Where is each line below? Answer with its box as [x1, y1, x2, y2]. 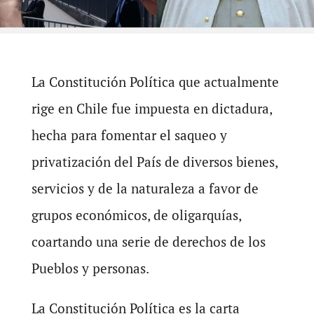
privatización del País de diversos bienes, [31, 153, 278, 170]
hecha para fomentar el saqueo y [31, 126, 227, 144]
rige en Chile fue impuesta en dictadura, [31, 100, 272, 117]
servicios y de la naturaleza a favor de [31, 179, 259, 197]
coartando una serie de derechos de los [31, 233, 266, 250]
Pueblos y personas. [31, 259, 149, 277]
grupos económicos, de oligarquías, [31, 206, 241, 224]
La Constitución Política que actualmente [31, 73, 279, 90]
